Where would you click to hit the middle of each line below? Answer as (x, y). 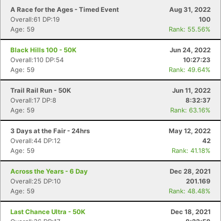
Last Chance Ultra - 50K (48, 212)
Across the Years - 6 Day (49, 171)
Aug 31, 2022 (190, 9)
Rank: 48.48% (190, 191)
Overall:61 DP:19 (35, 19)
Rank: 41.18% (191, 150)
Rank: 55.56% (190, 29)
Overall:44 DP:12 (36, 141)
